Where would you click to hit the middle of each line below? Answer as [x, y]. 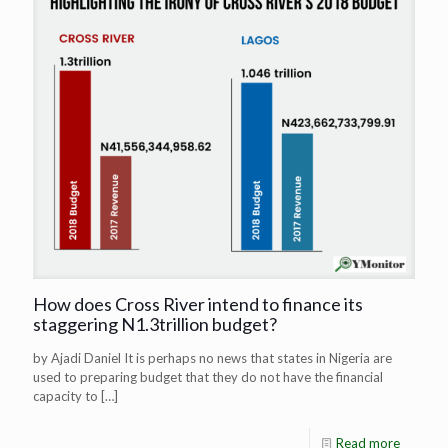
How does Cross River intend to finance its [198, 304]
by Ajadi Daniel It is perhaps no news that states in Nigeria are [212, 358]
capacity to [65, 396]
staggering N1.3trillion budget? [155, 324]
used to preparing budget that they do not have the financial [208, 377]
